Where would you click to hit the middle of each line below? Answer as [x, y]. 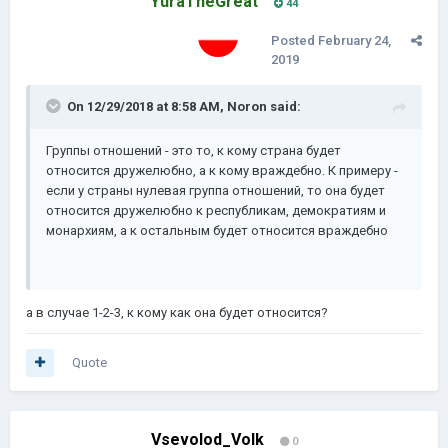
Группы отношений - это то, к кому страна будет [193, 150]
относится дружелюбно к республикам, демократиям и [216, 210]
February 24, [354, 40]
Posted [294, 40]
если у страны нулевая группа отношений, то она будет [215, 190]
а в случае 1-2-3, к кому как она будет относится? [178, 312]
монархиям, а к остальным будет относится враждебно [217, 230]
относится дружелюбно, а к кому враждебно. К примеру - [222, 170]
